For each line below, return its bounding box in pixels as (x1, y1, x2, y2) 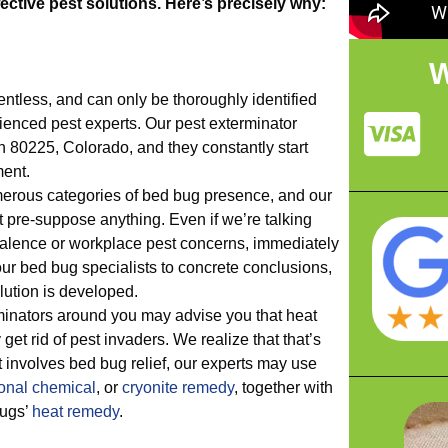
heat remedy (32, 403, 119, 420)
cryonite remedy (122, 379, 234, 396)
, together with (234, 379, 333, 396)
